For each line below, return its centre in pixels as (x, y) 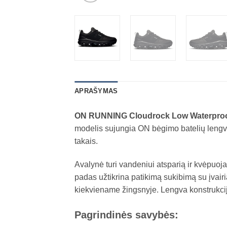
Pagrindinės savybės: (126, 215)
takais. (86, 141)
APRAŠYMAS (96, 91)
